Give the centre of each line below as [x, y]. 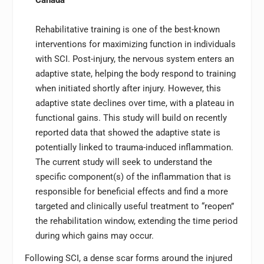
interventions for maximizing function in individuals [135, 44]
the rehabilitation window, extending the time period [136, 221]
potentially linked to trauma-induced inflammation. [134, 147]
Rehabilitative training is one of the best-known [127, 29]
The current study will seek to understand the [123, 162]
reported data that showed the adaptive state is [128, 132]
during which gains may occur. [94, 235]
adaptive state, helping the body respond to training [135, 73]
